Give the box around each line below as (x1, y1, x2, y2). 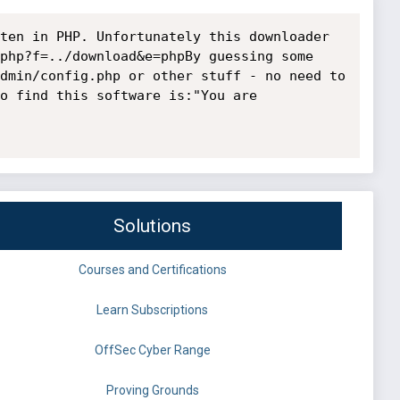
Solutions (113, 215, 191, 237)
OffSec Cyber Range (94, 343, 211, 358)
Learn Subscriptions (96, 303, 208, 318)
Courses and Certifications (78, 262, 227, 278)
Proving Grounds (105, 383, 199, 398)
